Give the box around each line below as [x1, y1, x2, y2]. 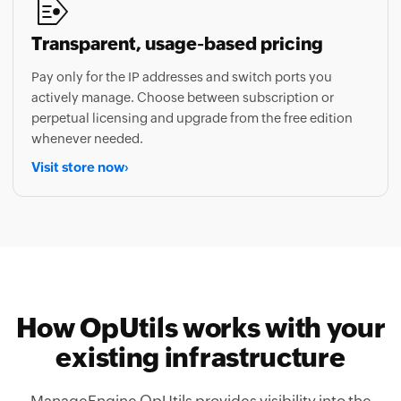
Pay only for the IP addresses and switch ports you [31, 32, 332, 47]
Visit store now [31, 122, 124, 137]
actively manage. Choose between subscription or [31, 53, 334, 67]
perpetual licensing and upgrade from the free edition [31, 73, 353, 88]
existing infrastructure [55, 304, 346, 336]
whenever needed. [31, 94, 143, 108]
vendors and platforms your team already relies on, [25, 380, 376, 397]
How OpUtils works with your [15, 275, 386, 306]
